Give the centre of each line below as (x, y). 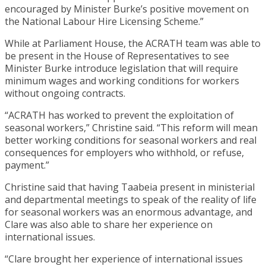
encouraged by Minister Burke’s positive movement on (127, 9)
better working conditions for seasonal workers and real (131, 140)
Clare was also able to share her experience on (109, 224)
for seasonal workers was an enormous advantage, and (129, 212)
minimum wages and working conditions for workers (122, 80)
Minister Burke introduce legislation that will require (121, 68)
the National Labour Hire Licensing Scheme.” (104, 21)
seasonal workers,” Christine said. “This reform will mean (131, 127)
